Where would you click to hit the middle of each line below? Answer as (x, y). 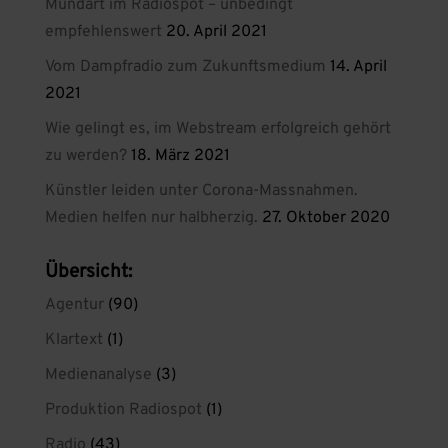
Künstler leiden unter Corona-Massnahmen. (201, 191)
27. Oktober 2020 (325, 218)
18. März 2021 (180, 156)
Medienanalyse (98, 375)
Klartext (73, 340)
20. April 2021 (216, 32)
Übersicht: (88, 272)
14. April (358, 67)
